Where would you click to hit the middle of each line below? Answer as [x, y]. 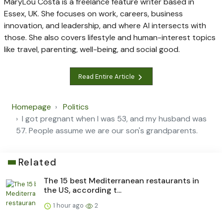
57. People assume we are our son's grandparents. [107, 131]
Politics [76, 107]
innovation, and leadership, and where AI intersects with [105, 26]
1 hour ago [68, 206]
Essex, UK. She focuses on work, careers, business [93, 14]
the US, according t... [83, 190]
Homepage [31, 107]
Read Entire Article [107, 76]
